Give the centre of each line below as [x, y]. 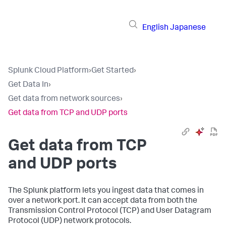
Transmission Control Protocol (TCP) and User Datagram [110, 211]
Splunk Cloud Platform [48, 71]
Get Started [112, 71]
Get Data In [28, 85]
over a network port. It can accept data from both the [103, 201]
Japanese [188, 28]
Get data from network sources [64, 99]
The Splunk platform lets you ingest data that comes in [106, 191]
